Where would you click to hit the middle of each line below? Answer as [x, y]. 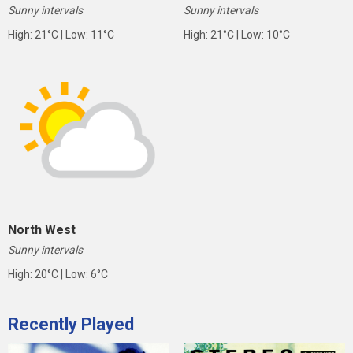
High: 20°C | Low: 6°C [58, 274]
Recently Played [71, 324]
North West [42, 229]
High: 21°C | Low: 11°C [61, 35]
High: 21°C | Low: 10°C [236, 35]
